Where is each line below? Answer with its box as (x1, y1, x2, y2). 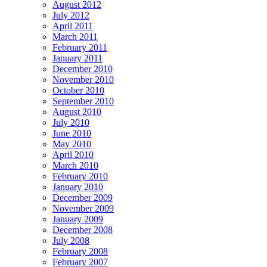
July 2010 (52, 117, 89, 128)
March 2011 (52, 32, 98, 42)
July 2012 (52, 10, 89, 21)
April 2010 (52, 150, 94, 160)
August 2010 (52, 107, 101, 117)
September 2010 (52, 96, 114, 107)
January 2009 (52, 214, 103, 225)
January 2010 (52, 182, 103, 193)
